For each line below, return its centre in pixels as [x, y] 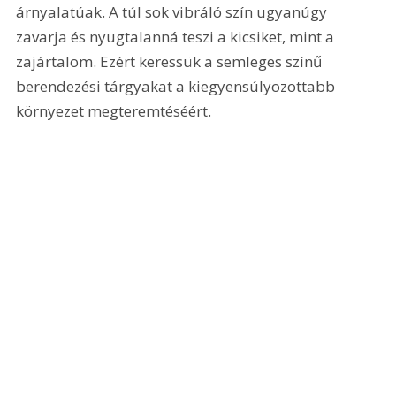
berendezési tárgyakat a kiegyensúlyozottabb [178, 86]
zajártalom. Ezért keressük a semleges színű [171, 61]
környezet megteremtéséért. [114, 110]
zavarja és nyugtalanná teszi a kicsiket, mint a [177, 36]
